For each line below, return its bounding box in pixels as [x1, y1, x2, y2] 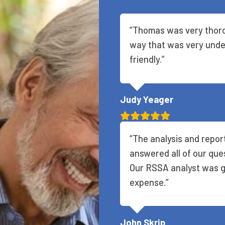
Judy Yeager [120, 93, 173, 105]
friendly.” [129, 53, 165, 65]
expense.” [129, 176, 169, 188]
